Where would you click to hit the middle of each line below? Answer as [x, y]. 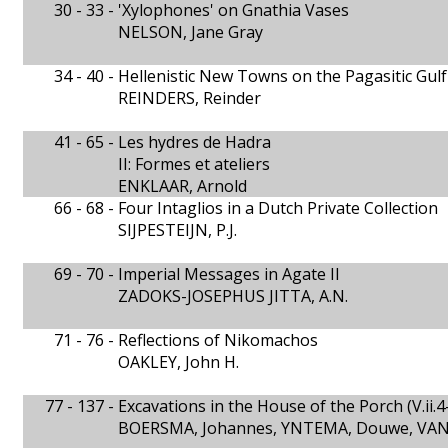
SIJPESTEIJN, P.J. [177, 230]
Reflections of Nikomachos [218, 340]
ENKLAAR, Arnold [182, 186]
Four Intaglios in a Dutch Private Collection [278, 208]
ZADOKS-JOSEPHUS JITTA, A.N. [233, 296]
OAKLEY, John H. [178, 362]
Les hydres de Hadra [194, 142]
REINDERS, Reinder [189, 98]
